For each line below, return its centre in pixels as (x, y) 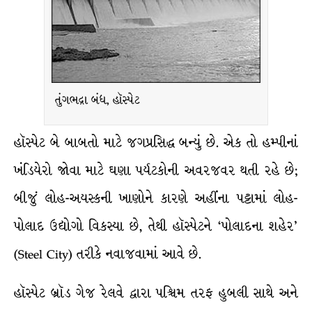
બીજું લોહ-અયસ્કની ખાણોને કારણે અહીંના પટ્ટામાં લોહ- (156, 198)
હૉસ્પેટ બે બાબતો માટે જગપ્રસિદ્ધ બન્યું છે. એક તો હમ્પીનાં (156, 143)
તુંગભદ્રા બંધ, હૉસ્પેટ (97, 100)
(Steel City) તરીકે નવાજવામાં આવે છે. (108, 254)
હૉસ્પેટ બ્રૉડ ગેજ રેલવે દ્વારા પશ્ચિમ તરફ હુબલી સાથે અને (156, 293)
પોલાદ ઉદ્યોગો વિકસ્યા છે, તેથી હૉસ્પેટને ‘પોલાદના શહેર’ (156, 226)
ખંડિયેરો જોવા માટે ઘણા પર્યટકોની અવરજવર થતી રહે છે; (156, 171)
